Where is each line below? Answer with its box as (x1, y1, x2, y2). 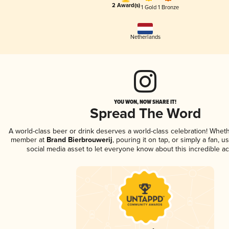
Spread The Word (89, 105, 201, 124)
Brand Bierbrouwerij (44, 135, 112, 145)
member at (11, 135, 44, 145)
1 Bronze (157, 4, 179, 11)
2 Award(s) (111, 2, 140, 10)
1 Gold (141, 4, 156, 11)
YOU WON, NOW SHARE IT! (114, 98, 176, 106)
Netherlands (130, 34, 161, 41)
